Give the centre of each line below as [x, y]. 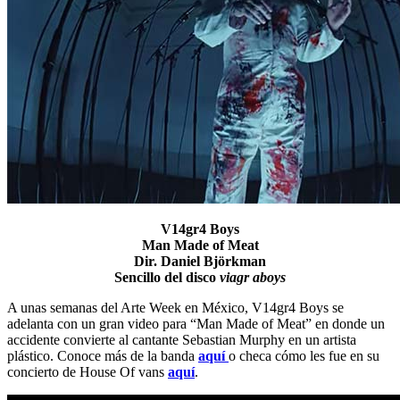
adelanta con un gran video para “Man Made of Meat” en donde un [196, 324]
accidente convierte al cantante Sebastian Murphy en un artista [182, 340]
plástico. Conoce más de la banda [103, 356]
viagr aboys [253, 278]
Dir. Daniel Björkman [200, 262]
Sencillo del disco [167, 278]
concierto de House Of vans [87, 372]
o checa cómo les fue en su [304, 356]
